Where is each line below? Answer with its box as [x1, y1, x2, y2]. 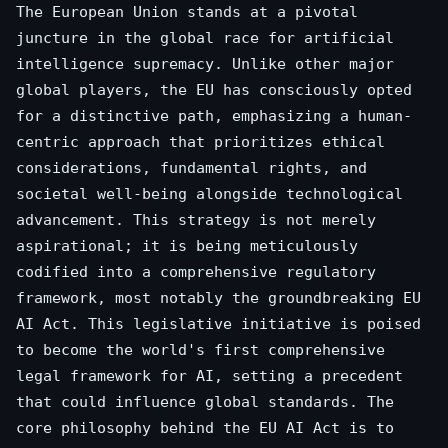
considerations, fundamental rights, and [16, 158, 367, 177]
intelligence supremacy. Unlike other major [16, 54, 394, 73]
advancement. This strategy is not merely [16, 210, 376, 229]
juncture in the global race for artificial [16, 28, 394, 47]
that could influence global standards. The [16, 392, 394, 411]
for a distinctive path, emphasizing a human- [16, 106, 412, 125]
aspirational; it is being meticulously [16, 236, 358, 255]
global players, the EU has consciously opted [16, 80, 412, 99]
